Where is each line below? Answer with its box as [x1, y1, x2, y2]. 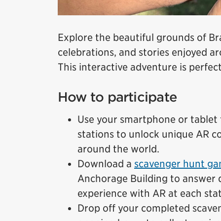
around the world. [77, 143, 159, 155]
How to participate [58, 89, 177, 105]
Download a [77, 157, 134, 170]
